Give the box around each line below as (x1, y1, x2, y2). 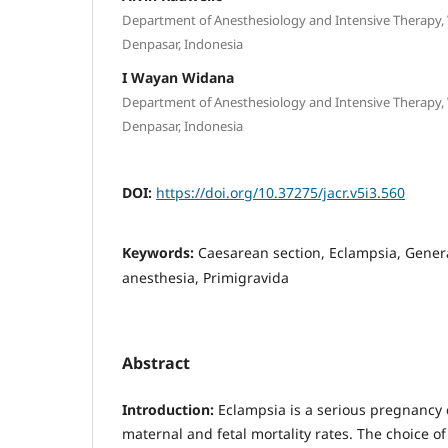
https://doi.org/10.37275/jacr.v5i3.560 (156, 182, 405, 202)
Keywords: (122, 242, 198, 262)
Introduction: (122, 399, 218, 419)
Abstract (122, 351, 190, 374)
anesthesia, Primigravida (122, 267, 289, 287)
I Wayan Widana (122, 67, 234, 87)
